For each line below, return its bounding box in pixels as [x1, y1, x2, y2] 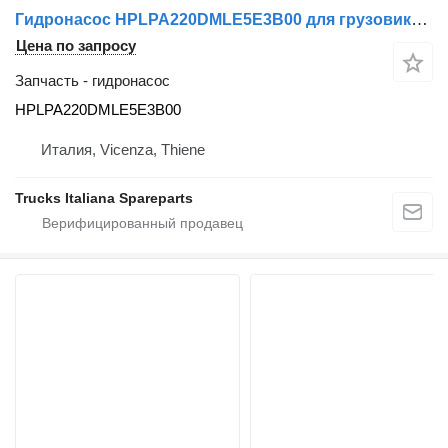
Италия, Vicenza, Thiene [41, 141, 205, 158]
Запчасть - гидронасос [15, 72, 170, 89]
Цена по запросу [16, 37, 136, 54]
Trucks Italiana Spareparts [15, 190, 193, 206]
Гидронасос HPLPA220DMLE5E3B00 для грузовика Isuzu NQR [411, 10, 428, 29]
